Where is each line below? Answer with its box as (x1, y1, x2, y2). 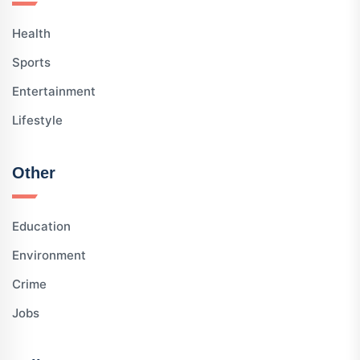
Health (12, 25, 51, 41)
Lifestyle (12, 112, 63, 128)
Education (12, 218, 71, 234)
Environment (12, 247, 86, 263)
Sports (12, 54, 51, 70)
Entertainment (12, 83, 96, 99)
